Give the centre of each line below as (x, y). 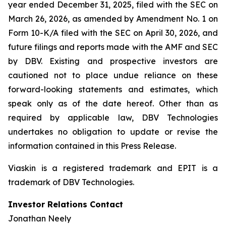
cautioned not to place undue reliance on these (113, 75)
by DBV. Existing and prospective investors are (113, 61)
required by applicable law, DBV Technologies (113, 118)
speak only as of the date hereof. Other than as (113, 103)
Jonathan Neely (40, 218)
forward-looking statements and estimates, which (113, 89)
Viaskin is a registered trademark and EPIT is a (113, 168)
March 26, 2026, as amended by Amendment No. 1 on (113, 19)
